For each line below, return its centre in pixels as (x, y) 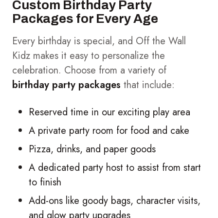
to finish (45, 182)
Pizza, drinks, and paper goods (92, 149)
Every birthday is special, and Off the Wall (99, 41)
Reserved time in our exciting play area (109, 112)
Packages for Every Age (85, 18)
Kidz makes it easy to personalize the (89, 55)
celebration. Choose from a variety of (89, 70)
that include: (148, 85)
